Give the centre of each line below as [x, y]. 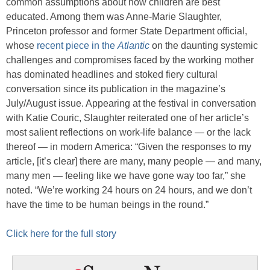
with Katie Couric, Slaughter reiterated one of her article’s [127, 118]
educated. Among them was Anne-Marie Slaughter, [114, 17]
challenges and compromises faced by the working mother [130, 60]
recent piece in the [76, 46]
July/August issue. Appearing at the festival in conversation [131, 103]
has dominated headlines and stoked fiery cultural [112, 74]
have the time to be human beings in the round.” [107, 205]
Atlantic [133, 46]
